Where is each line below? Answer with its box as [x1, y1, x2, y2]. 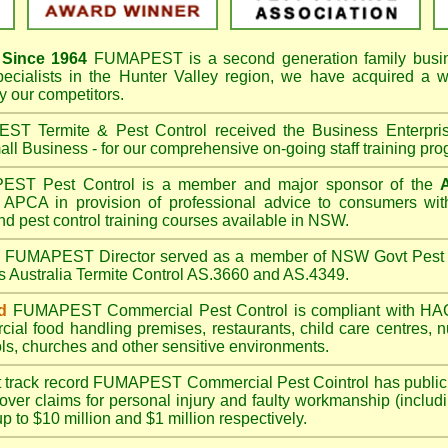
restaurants [211, 320, 291, 337]
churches [22, 338, 87, 355]
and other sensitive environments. [87, 338, 329, 355]
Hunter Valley [118, 68, 218, 85]
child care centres [299, 320, 428, 337]
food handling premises [33, 320, 203, 337]
